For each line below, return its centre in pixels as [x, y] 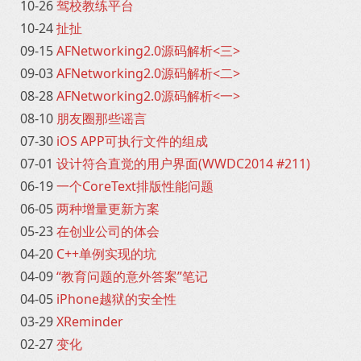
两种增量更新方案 [108, 209]
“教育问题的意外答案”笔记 [132, 276]
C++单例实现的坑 [106, 254]
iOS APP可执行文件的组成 [132, 141]
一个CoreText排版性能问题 [135, 186]
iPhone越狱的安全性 [116, 299]
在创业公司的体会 [108, 231]
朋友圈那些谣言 [102, 118]
